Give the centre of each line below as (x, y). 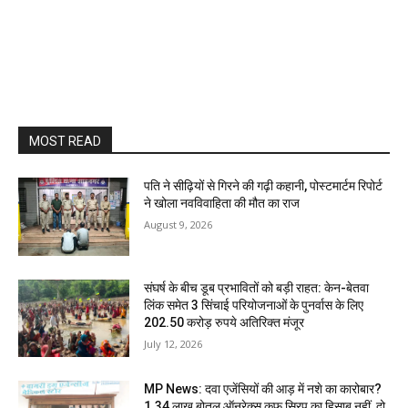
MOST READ (65, 141)
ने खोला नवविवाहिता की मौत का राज (222, 203)
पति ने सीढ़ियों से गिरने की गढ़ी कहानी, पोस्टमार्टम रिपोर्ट (264, 186)
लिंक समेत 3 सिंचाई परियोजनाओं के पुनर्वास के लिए (254, 305)
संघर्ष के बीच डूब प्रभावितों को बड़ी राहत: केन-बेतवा (257, 287)
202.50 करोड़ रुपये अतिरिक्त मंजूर (224, 322)
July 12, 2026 (173, 343)
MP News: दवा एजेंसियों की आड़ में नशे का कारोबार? (263, 389)
